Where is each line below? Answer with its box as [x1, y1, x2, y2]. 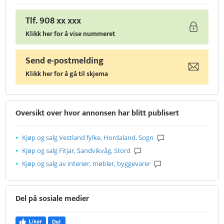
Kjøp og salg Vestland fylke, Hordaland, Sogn [22, 133, 153, 142]
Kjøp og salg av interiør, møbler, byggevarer [22, 159, 150, 168]
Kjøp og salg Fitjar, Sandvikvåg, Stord [22, 146, 130, 155]
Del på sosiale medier [15, 192, 89, 206]
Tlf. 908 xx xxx [25, 13, 81, 29]
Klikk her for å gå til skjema [25, 68, 108, 80]
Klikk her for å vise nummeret [25, 28, 115, 40]
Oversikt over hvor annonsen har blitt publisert [15, 106, 179, 120]
